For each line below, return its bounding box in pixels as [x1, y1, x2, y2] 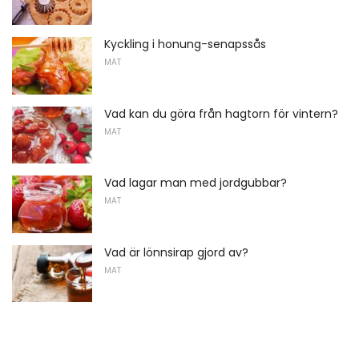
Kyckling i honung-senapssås [104, 35, 266, 52]
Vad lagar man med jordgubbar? [104, 175, 287, 192]
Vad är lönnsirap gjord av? [104, 244, 248, 260]
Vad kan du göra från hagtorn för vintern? [104, 105, 338, 122]
